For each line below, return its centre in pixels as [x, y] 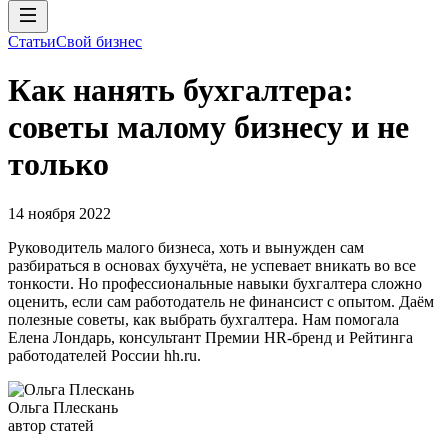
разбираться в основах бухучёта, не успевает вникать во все [212, 265]
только [58, 164]
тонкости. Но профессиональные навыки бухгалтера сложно [215, 283]
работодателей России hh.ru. [104, 355]
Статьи [32, 41]
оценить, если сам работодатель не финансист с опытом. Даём [221, 301]
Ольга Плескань [63, 407]
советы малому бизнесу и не [208, 127]
